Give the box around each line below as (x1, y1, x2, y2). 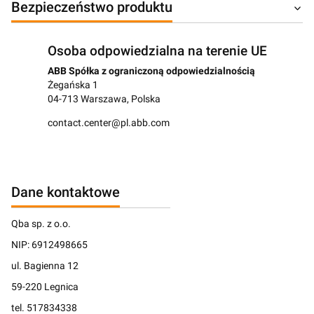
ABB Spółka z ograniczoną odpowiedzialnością (47, 65, 255, 77)
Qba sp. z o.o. (11, 218, 71, 230)
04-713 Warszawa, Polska (47, 93, 161, 105)
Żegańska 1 (47, 79, 98, 91)
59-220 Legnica (11, 281, 78, 293)
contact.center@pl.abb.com (47, 117, 170, 129)
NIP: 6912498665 (11, 239, 88, 251)
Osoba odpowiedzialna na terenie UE (47, 43, 267, 60)
